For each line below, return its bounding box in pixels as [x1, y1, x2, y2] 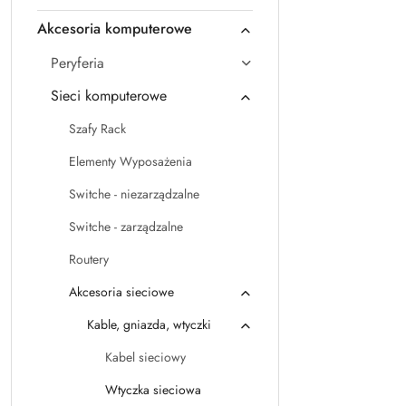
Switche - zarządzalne [69, 217, 183, 236]
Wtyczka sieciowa [105, 381, 201, 399]
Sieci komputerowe [51, 85, 167, 106]
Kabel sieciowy [105, 348, 186, 366]
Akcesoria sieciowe [69, 283, 174, 301]
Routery [69, 250, 109, 268]
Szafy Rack [69, 120, 126, 138]
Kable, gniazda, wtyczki [87, 315, 211, 333]
